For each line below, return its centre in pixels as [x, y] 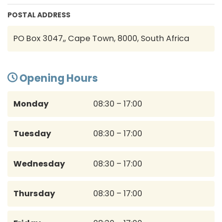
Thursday [34, 193]
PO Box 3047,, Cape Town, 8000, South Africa [102, 38]
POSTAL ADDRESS [39, 15]
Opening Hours [57, 79]
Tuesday [32, 134]
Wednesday [39, 164]
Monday [31, 104]
